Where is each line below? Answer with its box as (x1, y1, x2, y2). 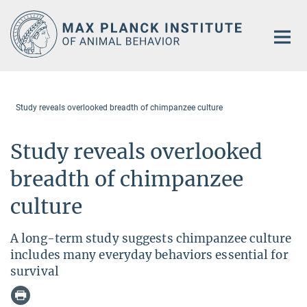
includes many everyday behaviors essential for (10, 247, 288, 262)
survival (10, 263, 59, 279)
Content (3, 25, 41, 38)
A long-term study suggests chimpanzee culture (10, 230, 292, 246)
